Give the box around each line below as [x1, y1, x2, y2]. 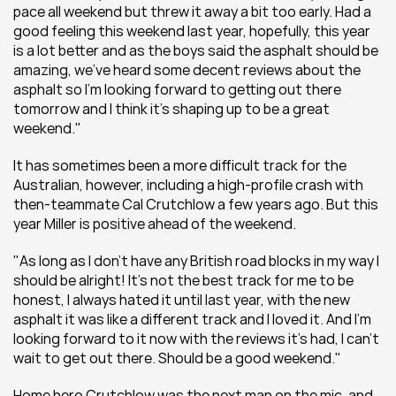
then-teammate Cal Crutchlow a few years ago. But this [13, 194, 378, 214]
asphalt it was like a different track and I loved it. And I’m [13, 309, 371, 329]
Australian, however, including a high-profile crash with [13, 175, 363, 194]
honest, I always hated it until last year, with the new [13, 290, 350, 309]
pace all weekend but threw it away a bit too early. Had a [13, 2, 371, 21]
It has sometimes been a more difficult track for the [13, 156, 346, 175]
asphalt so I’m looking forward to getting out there [13, 80, 341, 99]
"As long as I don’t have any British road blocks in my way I [13, 251, 379, 270]
